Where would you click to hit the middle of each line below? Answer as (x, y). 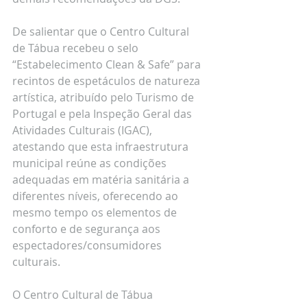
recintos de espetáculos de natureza (108, 81)
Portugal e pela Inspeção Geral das (103, 114)
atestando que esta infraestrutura (102, 147)
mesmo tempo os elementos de (96, 213)
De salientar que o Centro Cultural (102, 32)
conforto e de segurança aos (88, 229)
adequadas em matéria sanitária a (102, 180)
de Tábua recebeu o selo (77, 48)
